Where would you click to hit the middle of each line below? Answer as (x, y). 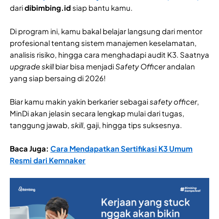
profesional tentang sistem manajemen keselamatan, (103, 43)
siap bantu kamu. (102, 8)
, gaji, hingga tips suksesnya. (133, 125)
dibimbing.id (48, 8)
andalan (180, 66)
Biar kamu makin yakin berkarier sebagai (80, 102)
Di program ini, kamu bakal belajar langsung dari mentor (106, 31)
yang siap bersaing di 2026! (58, 78)
